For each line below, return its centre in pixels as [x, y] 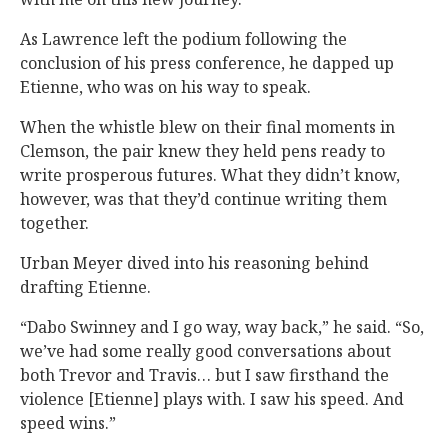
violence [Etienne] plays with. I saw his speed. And [212, 399]
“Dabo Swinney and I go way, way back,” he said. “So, [222, 327]
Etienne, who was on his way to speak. [165, 87]
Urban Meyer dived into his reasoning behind [194, 263]
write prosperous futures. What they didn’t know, [210, 175]
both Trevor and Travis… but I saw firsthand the [204, 375]
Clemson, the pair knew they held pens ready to [202, 151]
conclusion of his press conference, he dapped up [207, 63]
